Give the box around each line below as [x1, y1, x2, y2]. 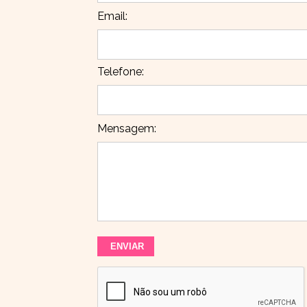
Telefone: [97, 65, 144, 78]
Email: [97, 10, 127, 23]
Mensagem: [97, 122, 156, 135]
